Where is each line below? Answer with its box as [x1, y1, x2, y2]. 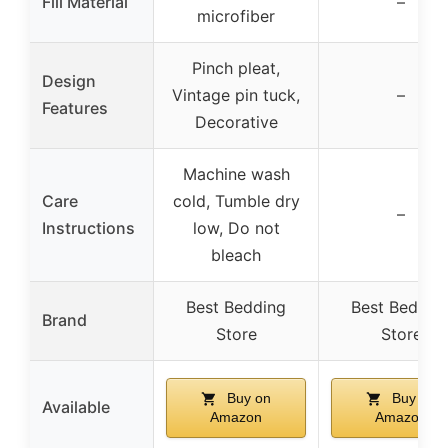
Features [42, 98, 108, 119]
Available [42, 397, 110, 418]
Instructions [42, 218, 135, 239]
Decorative [194, 112, 278, 133]
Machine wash [182, 164, 290, 185]
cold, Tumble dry [172, 191, 300, 212]
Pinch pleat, [192, 58, 280, 79]
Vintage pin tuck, [172, 85, 300, 106]
